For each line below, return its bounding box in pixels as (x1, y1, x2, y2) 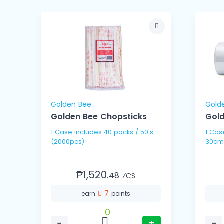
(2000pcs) (51, 137, 84, 146)
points (111, 189, 130, 198)
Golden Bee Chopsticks (51, 111, 147, 123)
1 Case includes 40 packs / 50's (51, 128, 74, 137)
